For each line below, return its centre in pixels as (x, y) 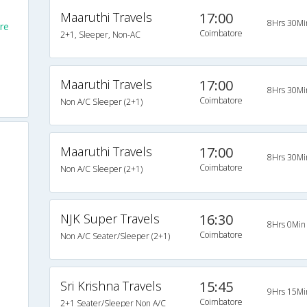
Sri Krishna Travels (111, 286)
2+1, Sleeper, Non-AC (100, 35)
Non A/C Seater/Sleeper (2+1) (115, 236)
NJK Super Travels (110, 219)
